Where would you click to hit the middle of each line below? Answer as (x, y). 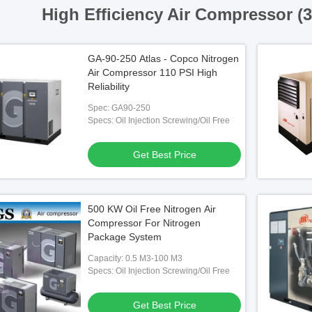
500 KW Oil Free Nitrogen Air (152, 209)
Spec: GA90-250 (119, 108)
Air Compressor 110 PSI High (153, 72)
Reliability (109, 86)
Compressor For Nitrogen (144, 223)
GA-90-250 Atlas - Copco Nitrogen (163, 58)
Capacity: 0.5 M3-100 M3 (135, 258)
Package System (125, 237)
